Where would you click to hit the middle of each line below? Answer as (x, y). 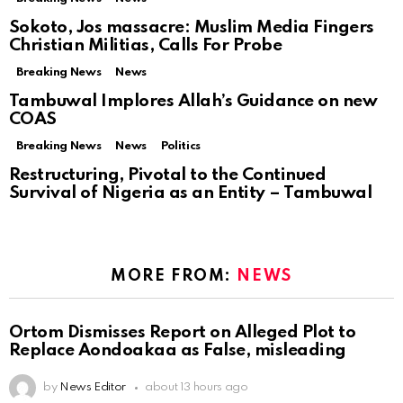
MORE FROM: (174, 277)
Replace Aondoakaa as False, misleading (178, 351)
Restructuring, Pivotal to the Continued (168, 175)
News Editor (92, 388)
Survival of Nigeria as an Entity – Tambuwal (191, 193)
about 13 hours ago (196, 388)
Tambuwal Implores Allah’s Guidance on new (193, 102)
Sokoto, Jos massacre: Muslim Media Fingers (192, 28)
